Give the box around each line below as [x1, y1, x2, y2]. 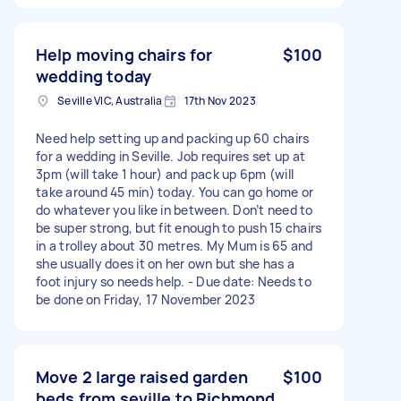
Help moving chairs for [36, 43, 213, 65]
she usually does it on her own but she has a [36, 254, 294, 272]
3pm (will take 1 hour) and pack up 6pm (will [36, 165, 294, 183]
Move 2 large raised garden [36, 365, 248, 388]
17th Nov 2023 [183, 92, 256, 108]
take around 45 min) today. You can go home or [36, 183, 314, 200]
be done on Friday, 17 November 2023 [36, 290, 255, 308]
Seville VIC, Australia [57, 92, 163, 108]
